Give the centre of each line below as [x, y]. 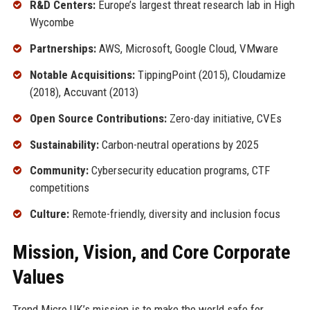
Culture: [49, 214]
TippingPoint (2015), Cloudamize [210, 74]
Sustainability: [64, 144]
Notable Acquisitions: [82, 74]
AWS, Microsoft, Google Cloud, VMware [187, 49]
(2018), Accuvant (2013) [84, 92]
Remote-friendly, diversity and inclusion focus [174, 214]
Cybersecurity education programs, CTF [179, 171]
